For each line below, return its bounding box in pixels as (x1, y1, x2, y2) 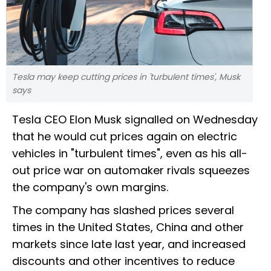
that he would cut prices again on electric (12, 129, 237, 145)
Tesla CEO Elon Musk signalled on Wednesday (12, 112, 258, 128)
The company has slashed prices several (12, 203, 234, 218)
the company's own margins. (12, 180, 168, 195)
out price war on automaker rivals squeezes (12, 163, 250, 178)
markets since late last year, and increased (12, 237, 246, 252)
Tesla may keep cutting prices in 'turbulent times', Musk (12, 71, 240, 83)
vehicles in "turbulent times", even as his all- (12, 146, 247, 162)
